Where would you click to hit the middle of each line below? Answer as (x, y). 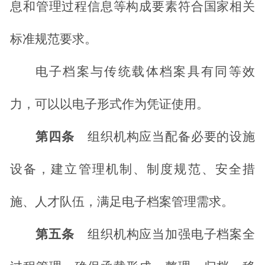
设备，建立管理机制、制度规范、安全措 (132, 169)
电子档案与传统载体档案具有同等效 (145, 72)
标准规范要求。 (54, 39)
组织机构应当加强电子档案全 (171, 235)
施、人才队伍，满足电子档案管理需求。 (122, 202)
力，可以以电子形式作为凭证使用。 (109, 104)
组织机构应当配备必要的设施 (171, 137)
